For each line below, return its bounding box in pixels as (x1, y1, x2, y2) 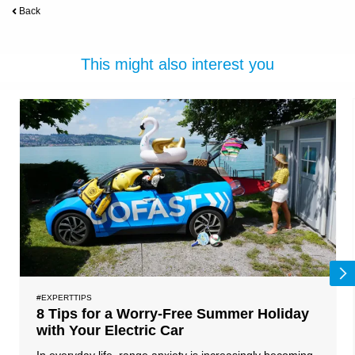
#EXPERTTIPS (36, 293, 93, 303)
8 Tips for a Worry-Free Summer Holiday (36, 306, 310, 323)
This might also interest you (81, 55, 274, 73)
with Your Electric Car (36, 323, 185, 339)
